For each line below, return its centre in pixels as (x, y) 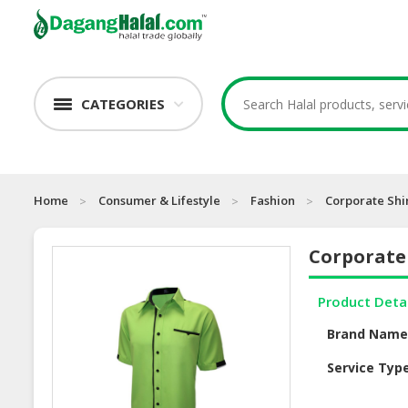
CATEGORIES (123, 104)
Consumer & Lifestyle (159, 201)
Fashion (273, 201)
